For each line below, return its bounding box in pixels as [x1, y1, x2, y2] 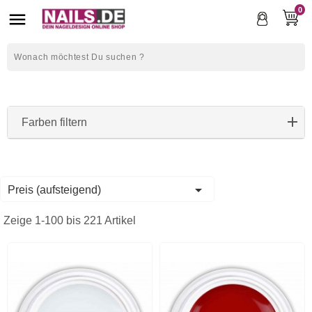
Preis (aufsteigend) [8, 184, 101, 196]
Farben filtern [22, 116, 87, 128]
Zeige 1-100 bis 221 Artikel [3, 214, 136, 226]
